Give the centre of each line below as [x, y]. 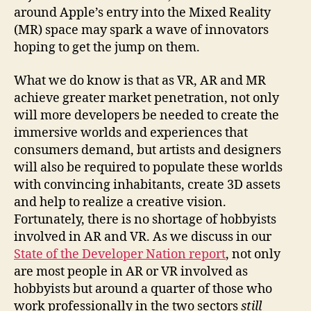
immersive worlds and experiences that [131, 133]
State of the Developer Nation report [120, 254]
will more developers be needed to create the [146, 115]
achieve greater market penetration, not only [146, 98]
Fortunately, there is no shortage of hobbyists [145, 219]
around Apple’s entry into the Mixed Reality [142, 13]
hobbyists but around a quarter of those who [143, 289]
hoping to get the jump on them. [107, 48]
